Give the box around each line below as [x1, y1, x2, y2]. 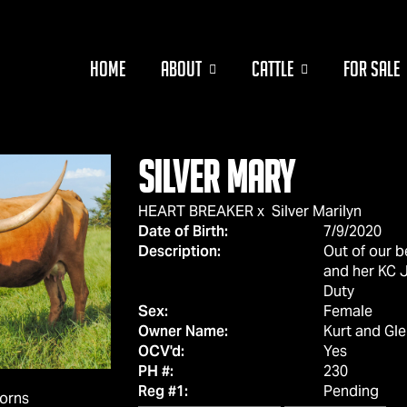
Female [323, 302, 372, 321]
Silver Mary [137, 154, 294, 202]
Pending [323, 382, 379, 401]
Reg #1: [137, 382, 188, 401]
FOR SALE [343, 57, 400, 81]
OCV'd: [137, 342, 184, 361]
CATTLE [252, 57, 293, 81]
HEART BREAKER [137, 202, 253, 221]
